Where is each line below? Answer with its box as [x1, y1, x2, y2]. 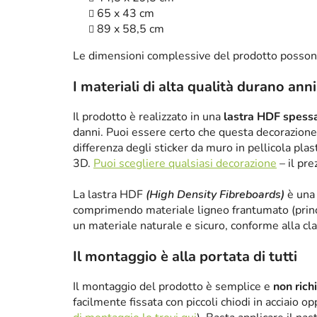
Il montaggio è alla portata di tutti [73, 247, 297, 267]
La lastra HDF [73, 187, 146, 203]
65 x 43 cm [97, 6, 154, 22]
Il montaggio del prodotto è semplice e [73, 279, 273, 295]
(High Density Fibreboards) [146, 187, 284, 203]
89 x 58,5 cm [97, 21, 164, 38]
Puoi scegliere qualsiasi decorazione [93, 156, 277, 172]
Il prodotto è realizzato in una [73, 109, 224, 125]
